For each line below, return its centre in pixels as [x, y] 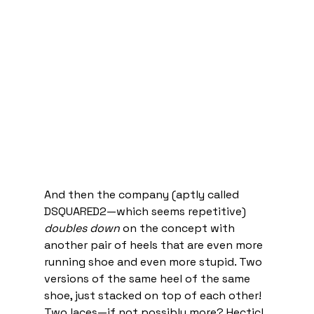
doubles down [82, 228]
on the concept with [178, 228]
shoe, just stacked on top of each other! [154, 296]
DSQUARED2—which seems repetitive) [146, 212]
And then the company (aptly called [143, 195]
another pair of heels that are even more [155, 245]
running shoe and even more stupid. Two [154, 262]
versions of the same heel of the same [148, 279]
